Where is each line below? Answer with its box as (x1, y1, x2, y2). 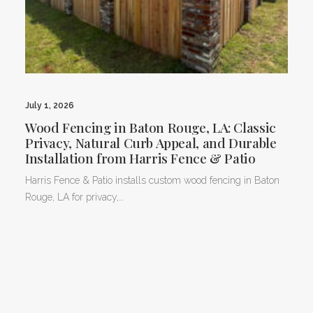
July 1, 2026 (25, 100, 74, 110)
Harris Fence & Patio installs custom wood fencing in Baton (25, 174, 279, 186)
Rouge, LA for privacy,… (25, 191, 124, 203)
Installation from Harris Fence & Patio (25, 148, 256, 167)
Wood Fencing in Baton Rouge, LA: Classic (25, 117, 276, 136)
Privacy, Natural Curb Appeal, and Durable (25, 133, 277, 152)
